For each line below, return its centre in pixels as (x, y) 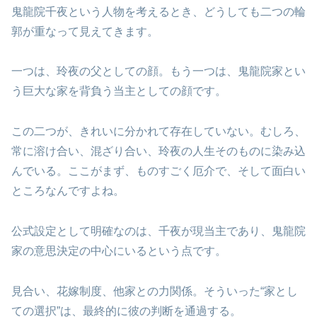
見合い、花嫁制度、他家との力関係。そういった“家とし (155, 291)
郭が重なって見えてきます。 (85, 31)
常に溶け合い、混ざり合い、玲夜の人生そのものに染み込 (158, 151)
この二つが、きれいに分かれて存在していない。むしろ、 (158, 132)
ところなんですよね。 (68, 191)
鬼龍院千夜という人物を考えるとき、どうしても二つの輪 (158, 11)
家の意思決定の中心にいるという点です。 (119, 250)
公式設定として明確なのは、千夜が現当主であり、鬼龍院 (158, 231)
